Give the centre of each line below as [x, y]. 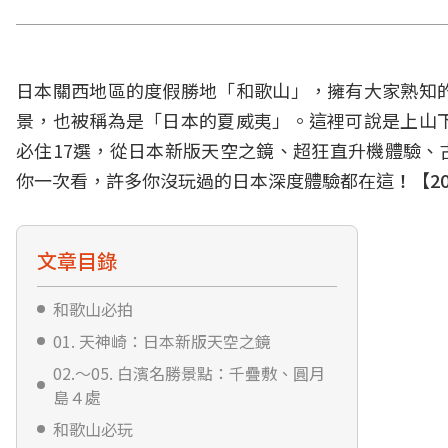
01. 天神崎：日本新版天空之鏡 [162, 341]
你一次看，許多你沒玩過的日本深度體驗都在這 [205, 180]
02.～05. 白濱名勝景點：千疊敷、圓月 [189, 373]
